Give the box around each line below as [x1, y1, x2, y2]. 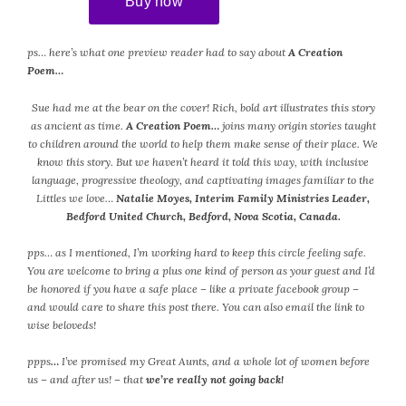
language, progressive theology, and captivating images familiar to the [32, 172, 374, 187]
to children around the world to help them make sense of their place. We [28, 136, 378, 150]
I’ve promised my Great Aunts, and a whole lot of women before [59, 354, 370, 369]
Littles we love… [36, 190, 116, 205]
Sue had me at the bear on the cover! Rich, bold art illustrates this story [31, 100, 375, 114]
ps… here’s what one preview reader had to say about [27, 45, 285, 60]
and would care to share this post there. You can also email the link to [27, 300, 364, 314]
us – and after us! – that [27, 372, 143, 387]
